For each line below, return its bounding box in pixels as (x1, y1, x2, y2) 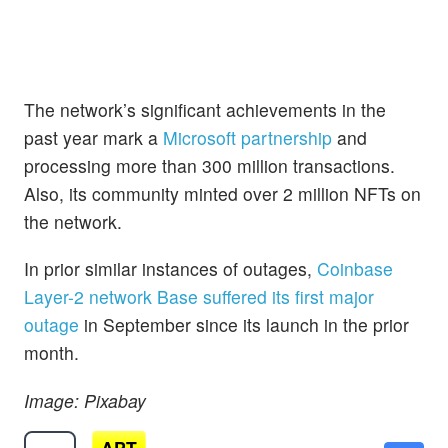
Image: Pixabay (24, 387, 146, 413)
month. (24, 340, 79, 366)
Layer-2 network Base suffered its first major (24, 284, 374, 310)
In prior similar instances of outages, (24, 256, 317, 282)
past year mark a (24, 125, 163, 151)
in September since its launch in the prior (79, 312, 409, 338)
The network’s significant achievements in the (24, 97, 386, 123)
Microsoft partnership (163, 125, 332, 151)
